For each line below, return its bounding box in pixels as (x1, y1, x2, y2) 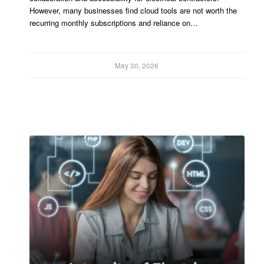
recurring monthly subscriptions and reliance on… (29, 16, 198, 28)
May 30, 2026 (115, 60, 159, 70)
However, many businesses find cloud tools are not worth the (29, 4, 237, 16)
